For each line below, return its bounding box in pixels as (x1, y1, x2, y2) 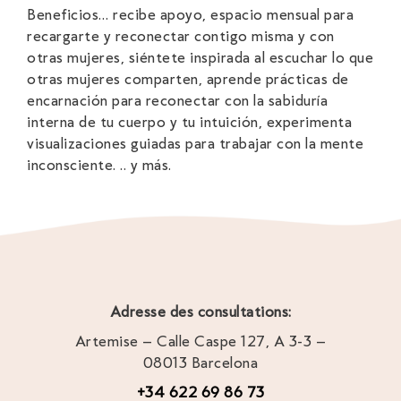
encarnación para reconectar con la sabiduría (27, 91, 328, 110)
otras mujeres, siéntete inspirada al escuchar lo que (27, 48, 373, 67)
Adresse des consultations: (109, 302, 292, 320)
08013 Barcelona (142, 353, 259, 371)
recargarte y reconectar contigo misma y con (27, 27, 335, 46)
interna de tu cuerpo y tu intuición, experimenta (27, 113, 352, 132)
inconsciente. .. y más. (27, 156, 172, 175)
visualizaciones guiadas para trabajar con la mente (27, 134, 363, 153)
